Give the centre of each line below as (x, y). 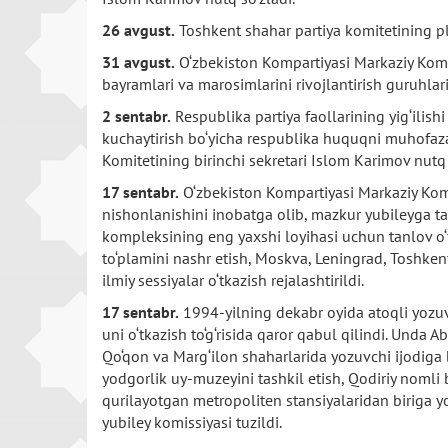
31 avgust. (138, 62)
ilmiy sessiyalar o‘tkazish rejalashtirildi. (233, 280)
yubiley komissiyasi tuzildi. (192, 422)
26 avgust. (138, 30)
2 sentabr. (136, 116)
